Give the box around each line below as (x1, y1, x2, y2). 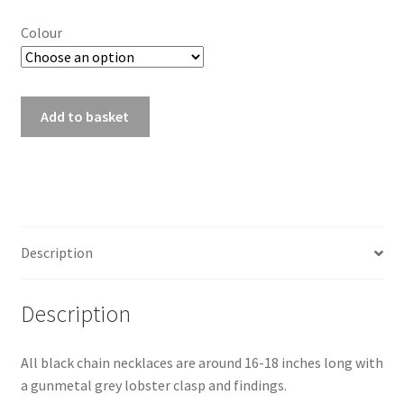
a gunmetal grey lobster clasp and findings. (20, 375, 287, 394)
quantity (19, 187, 72, 206)
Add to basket (41, 106, 130, 125)
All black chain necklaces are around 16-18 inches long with (20, 353, 383, 372)
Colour (20, 23, 62, 41)
